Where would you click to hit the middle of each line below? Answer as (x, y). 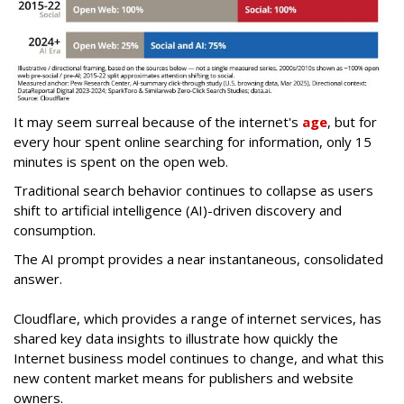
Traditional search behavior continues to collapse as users (193, 191)
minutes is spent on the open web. (121, 162)
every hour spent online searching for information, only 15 (193, 142)
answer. (38, 279)
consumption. (55, 230)
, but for (352, 122)
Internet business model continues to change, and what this (199, 358)
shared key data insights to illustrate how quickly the (176, 339)
